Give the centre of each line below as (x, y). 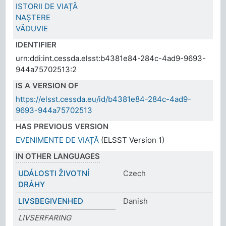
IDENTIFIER (36, 44)
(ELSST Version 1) (132, 140)
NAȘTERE (33, 17)
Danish (135, 201)
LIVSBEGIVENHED (51, 201)
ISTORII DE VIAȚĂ (47, 6)
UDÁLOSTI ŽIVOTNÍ (54, 173)
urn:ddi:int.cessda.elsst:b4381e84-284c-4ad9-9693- (111, 58)
